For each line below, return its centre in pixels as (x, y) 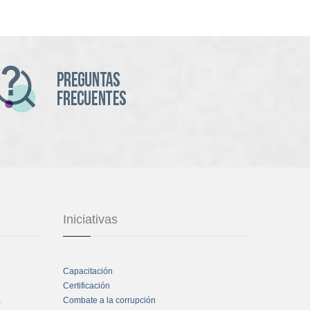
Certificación (86, 286)
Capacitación (88, 272)
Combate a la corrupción (109, 301)
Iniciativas (90, 220)
